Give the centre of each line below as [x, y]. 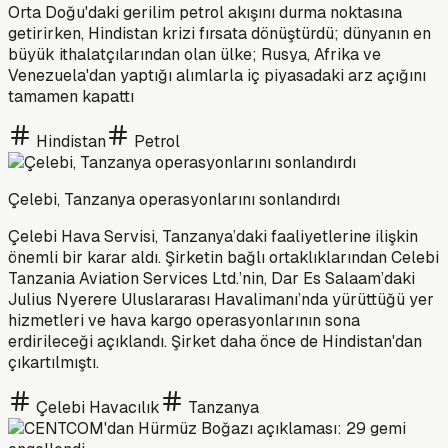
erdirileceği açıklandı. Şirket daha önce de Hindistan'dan [215, 341]
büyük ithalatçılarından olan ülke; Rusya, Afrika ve [194, 54]
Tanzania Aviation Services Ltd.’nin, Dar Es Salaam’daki [211, 278]
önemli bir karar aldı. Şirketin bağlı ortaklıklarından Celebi [223, 257]
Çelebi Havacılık [98, 407]
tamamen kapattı [71, 96]
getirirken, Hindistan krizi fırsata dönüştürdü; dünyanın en [219, 33]
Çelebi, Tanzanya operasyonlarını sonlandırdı [174, 199]
